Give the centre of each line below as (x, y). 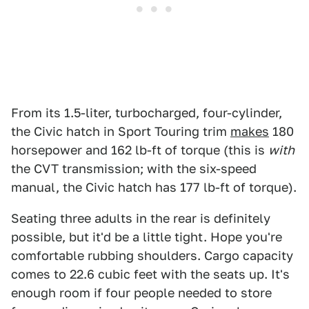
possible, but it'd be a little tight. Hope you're (147, 237)
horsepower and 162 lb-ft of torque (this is (140, 150)
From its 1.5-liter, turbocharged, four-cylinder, (147, 113)
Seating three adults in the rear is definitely (141, 219)
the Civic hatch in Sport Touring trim (121, 132)
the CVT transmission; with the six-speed (134, 169)
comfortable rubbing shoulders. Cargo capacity (152, 256)
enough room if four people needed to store (141, 293)
